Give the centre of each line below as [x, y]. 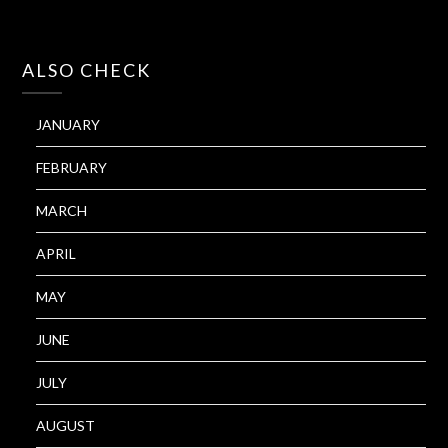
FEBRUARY [72, 168]
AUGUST [66, 426]
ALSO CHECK [87, 70]
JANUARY [68, 125]
